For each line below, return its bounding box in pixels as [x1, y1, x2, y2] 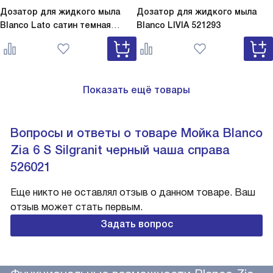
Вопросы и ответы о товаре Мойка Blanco [10, 126, 263, 140]
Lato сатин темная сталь [27, 33, 133, 43]
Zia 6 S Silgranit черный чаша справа [10, 143, 230, 157]
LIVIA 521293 [168, 19, 221, 30]
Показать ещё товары [83, 84, 190, 95]
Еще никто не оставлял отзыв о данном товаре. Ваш [10, 186, 255, 197]
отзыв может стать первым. [10, 201, 143, 212]
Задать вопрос [100, 218, 173, 229]
